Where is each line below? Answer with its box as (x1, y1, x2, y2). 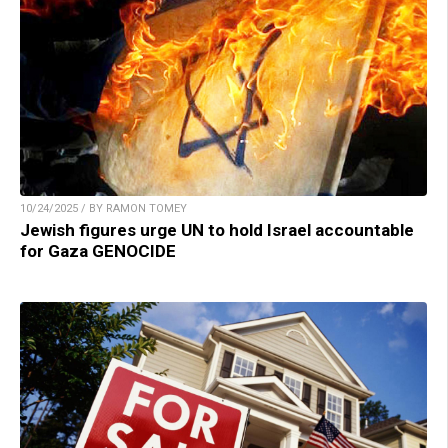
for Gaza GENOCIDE (20, 241, 176, 262)
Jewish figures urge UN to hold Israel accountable (20, 220, 414, 241)
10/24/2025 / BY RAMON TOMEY (20, 202, 187, 216)
